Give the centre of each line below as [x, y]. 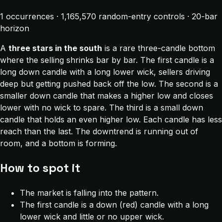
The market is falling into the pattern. [89, 193]
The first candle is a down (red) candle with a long [114, 204]
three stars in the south [55, 48]
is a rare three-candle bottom [159, 48]
